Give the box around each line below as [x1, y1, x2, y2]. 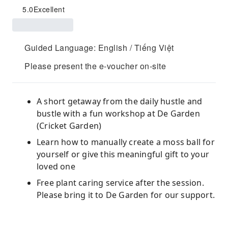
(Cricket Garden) [37, 120, 102, 131]
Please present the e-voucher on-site [24, 60, 166, 72]
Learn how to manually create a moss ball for [37, 136, 215, 148]
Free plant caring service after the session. [37, 177, 204, 188]
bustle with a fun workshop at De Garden [37, 108, 200, 119]
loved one [37, 161, 75, 172]
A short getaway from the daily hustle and [37, 96, 203, 107]
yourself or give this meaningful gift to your [37, 149, 210, 160]
